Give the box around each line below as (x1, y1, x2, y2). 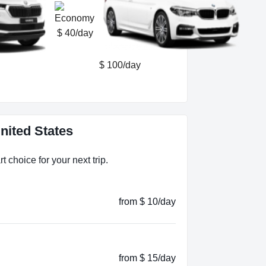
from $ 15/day (119, 252, 176, 263)
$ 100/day (99, 60, 141, 70)
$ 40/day (57, 28, 93, 38)
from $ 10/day (119, 196, 176, 207)
